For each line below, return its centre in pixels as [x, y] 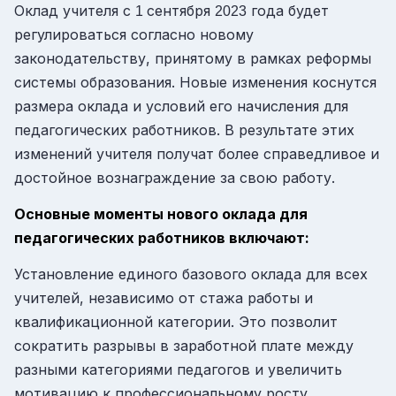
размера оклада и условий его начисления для [181, 107]
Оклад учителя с [75, 11]
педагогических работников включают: [162, 238]
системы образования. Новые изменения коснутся [195, 83]
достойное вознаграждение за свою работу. [175, 178]
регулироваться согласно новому [134, 35]
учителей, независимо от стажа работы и [164, 297]
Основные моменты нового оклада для [161, 214]
